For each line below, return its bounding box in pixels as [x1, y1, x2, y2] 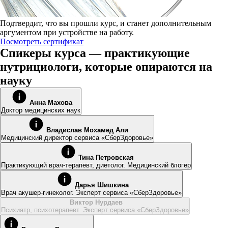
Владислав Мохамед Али [46, 126, 128, 134]
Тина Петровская [78, 154, 134, 161]
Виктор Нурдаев [69, 198, 123, 206]
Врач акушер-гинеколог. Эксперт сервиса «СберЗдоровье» [1, 189, 182, 196]
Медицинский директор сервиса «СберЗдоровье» [1, 134, 153, 141]
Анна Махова [30, 99, 72, 106]
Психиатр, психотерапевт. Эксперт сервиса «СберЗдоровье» [1, 206, 189, 214]
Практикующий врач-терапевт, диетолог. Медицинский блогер [1, 161, 191, 169]
